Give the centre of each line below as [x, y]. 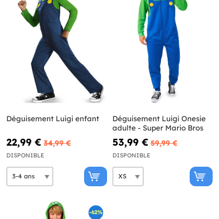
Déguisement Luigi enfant [53, 118]
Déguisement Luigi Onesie [159, 118]
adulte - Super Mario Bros [158, 128]
